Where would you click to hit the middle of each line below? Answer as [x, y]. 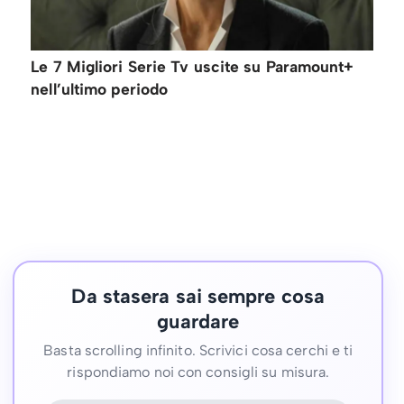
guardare [198, 321]
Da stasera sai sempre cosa [198, 296]
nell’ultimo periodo [100, 88]
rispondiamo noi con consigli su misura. [198, 372]
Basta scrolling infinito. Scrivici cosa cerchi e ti [198, 350]
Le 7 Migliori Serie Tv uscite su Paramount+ [193, 66]
